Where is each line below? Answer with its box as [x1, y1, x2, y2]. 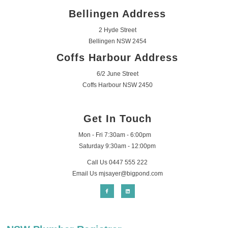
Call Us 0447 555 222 [87, 158, 148, 166]
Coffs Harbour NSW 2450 [82, 81, 153, 89]
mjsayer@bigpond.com [98, 169, 163, 177]
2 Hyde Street [98, 26, 136, 34]
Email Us [72, 169, 99, 177]
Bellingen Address [69, 8, 166, 20]
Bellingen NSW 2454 [88, 38, 147, 45]
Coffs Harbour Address [56, 52, 179, 64]
